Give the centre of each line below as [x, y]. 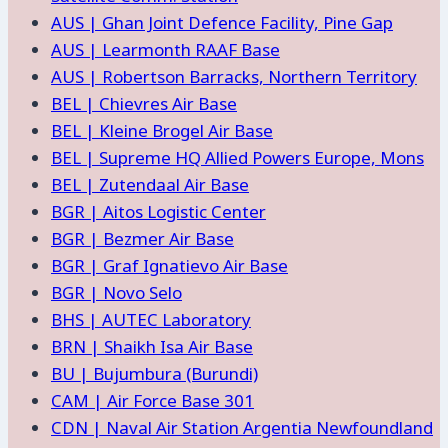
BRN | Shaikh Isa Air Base [152, 346]
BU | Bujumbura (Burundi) [154, 373]
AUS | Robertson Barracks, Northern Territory [234, 76]
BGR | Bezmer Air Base [142, 238]
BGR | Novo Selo [116, 292]
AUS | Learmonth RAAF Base [165, 49]
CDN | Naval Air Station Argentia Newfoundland [242, 427]
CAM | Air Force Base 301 [152, 400]
